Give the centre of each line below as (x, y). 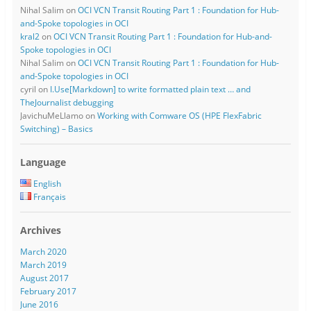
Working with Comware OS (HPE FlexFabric (179, 116)
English (48, 184)
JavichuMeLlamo (51, 116)
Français (50, 197)
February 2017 (48, 292)
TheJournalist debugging (67, 103)
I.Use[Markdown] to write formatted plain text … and (150, 90)
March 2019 (43, 265)
